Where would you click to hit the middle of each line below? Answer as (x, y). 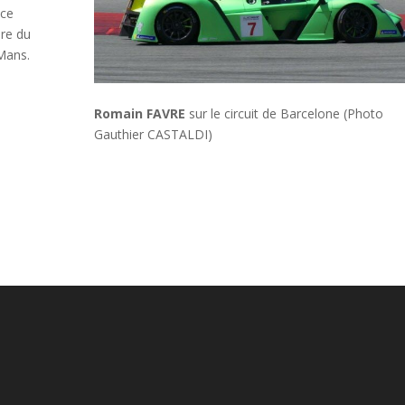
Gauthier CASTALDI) (153, 135)
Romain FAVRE (139, 114)
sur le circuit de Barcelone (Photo (284, 114)
